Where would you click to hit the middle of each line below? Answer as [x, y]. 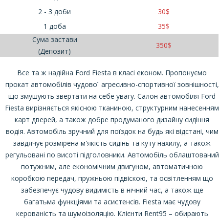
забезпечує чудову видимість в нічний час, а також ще [112, 190]
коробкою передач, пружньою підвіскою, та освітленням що [112, 178]
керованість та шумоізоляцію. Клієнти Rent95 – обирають [112, 213]
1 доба [55, 26]
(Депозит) [55, 51]
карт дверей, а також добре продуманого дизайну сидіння [112, 120]
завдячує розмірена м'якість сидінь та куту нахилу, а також [112, 143]
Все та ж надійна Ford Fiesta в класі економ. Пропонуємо [112, 73]
